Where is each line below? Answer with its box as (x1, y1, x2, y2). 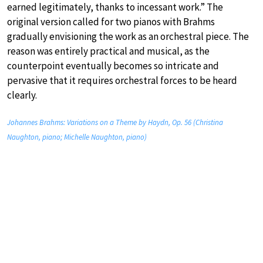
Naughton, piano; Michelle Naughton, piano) (7, 132, 147, 143)
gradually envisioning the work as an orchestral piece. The (7, 30, 249, 43)
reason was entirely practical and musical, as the (7, 45, 210, 58)
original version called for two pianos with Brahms (7, 15, 215, 29)
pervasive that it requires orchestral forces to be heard (7, 74, 237, 87)
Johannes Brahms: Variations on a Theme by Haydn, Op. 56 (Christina (7, 117, 223, 128)
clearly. (7, 89, 37, 102)
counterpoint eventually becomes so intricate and (7, 59, 219, 73)
